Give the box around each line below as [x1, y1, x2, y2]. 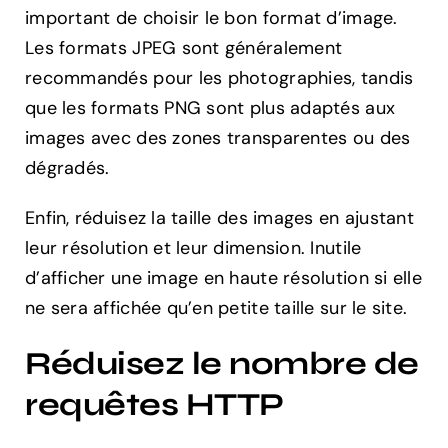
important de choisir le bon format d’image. [25, 6, 398, 31]
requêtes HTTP [25, 385, 284, 425]
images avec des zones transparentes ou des [25, 126, 411, 151]
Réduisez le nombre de [25, 344, 419, 384]
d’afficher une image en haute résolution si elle [25, 266, 422, 291]
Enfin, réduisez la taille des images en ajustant [25, 206, 414, 231]
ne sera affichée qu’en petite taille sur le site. [25, 296, 408, 321]
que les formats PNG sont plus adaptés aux [25, 96, 396, 121]
